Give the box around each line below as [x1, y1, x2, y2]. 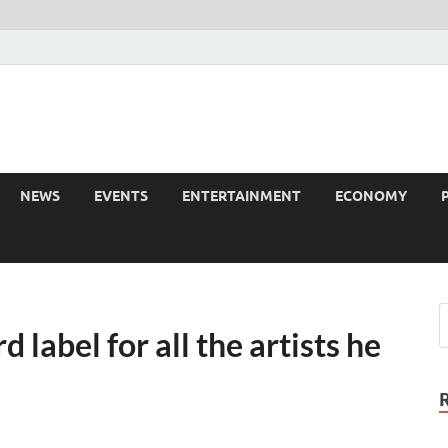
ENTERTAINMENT [182, 187, 301, 204]
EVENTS [94, 187, 148, 204]
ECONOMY [335, 187, 407, 204]
